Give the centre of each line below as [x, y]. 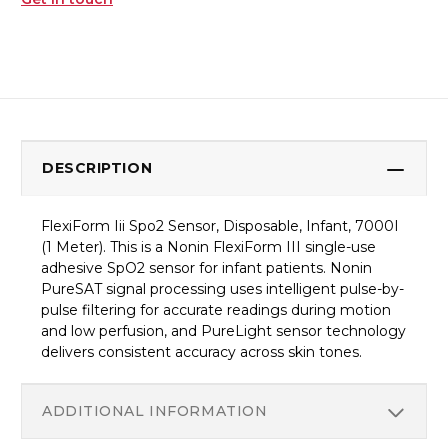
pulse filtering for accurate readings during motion [216, 310]
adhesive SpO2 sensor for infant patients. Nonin [206, 268]
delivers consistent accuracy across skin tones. [201, 352]
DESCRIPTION [97, 168]
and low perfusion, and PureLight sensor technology [223, 331]
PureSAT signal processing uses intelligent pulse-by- [222, 289]
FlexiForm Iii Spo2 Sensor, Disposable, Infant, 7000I [220, 226]
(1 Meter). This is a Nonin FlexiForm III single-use [208, 247]
